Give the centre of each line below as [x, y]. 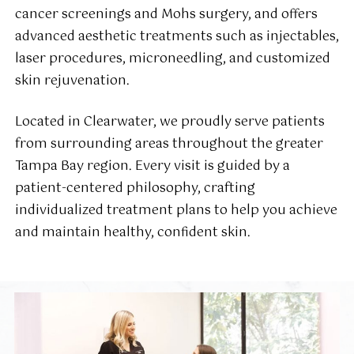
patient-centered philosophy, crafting [135, 189]
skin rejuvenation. [72, 81]
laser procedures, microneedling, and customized [172, 59]
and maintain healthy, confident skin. [132, 233]
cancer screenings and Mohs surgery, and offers [166, 15]
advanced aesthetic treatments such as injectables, [177, 37]
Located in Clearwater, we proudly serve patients [169, 122]
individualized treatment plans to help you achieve [176, 211]
